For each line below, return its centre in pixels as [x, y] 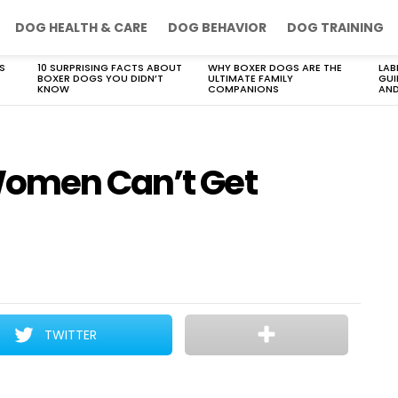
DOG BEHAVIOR [217, 28]
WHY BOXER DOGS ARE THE [275, 68]
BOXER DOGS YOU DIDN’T [100, 78]
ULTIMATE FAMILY [251, 78]
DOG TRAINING [335, 28]
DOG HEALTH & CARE [81, 28]
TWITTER [71, 335]
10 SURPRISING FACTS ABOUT [110, 68]
